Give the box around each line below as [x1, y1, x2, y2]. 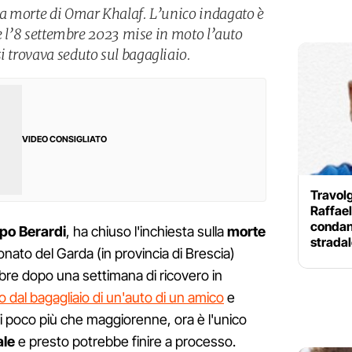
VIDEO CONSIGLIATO [22, 134, 107, 145]
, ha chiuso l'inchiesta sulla [66, 223, 227, 240]
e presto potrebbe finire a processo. [15, 333, 236, 350]
